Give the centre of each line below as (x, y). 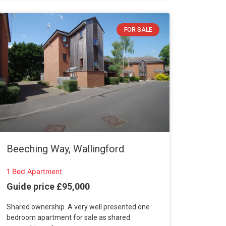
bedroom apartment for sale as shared (68, 218)
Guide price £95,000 (48, 187)
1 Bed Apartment (34, 172)
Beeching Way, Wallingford (65, 149)
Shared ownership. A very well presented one (78, 207)
